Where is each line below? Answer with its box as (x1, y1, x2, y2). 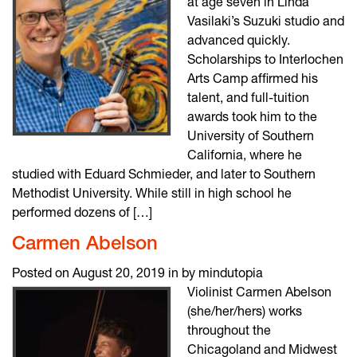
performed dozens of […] (12, 204, 152, 219)
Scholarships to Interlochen (187, 51, 343, 66)
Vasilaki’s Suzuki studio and (187, 13, 344, 28)
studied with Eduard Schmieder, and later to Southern (12, 166, 316, 181)
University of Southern (187, 127, 314, 143)
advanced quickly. (187, 32, 290, 47)
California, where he (187, 147, 302, 162)
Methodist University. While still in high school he (12, 185, 292, 200)
